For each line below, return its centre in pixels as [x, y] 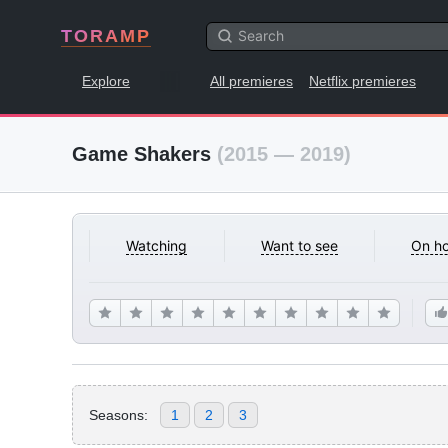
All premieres [251, 81]
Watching [157, 245]
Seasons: [118, 414]
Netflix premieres [362, 81]
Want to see [299, 245]
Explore [106, 81]
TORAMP [106, 36]
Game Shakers [144, 154]
